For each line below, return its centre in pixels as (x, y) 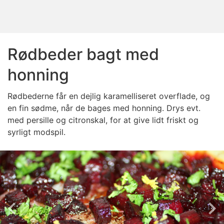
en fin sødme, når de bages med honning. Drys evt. (104, 108)
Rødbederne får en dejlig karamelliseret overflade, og (109, 96)
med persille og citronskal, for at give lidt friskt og (103, 120)
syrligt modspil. (36, 132)
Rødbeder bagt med (83, 54)
